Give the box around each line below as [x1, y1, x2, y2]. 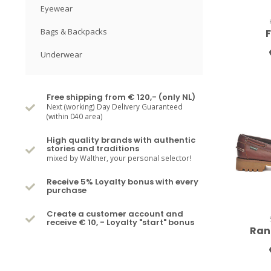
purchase [47, 184, 87, 196]
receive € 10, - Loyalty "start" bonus [47, 217, 194, 228]
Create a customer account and [47, 208, 183, 220]
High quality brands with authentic [47, 134, 195, 146]
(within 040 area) [47, 111, 103, 121]
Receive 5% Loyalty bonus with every [47, 176, 198, 188]
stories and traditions [47, 143, 139, 154]
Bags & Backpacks [41, 26, 107, 37]
